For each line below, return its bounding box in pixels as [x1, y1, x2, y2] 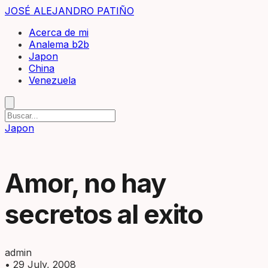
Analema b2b [29, 38, 89, 50]
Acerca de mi [29, 26, 89, 38]
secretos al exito [5, 198, 203, 230]
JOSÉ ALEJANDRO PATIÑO [5, 5, 134, 17]
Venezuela [29, 74, 76, 86]
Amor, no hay [5, 167, 166, 199]
